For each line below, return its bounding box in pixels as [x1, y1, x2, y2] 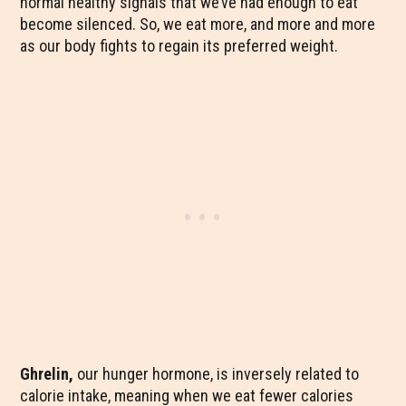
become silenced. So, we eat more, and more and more [20, 14, 376, 34]
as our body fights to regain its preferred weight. [20, 36, 339, 55]
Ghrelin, [20, 364, 74, 383]
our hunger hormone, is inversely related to [73, 364, 360, 383]
